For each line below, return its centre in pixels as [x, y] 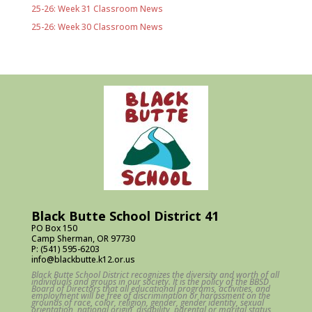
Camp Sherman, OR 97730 [83, 238]
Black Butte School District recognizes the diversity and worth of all [155, 274]
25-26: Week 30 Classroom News [97, 26]
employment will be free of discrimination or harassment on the [150, 295]
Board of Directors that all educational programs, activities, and [150, 288]
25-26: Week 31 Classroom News [97, 8]
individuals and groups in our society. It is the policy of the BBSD [150, 281]
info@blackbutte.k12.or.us [83, 259]
